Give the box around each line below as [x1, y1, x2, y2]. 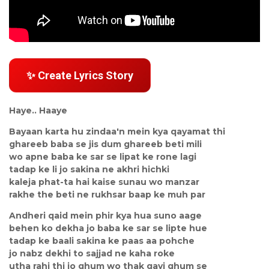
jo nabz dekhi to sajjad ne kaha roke [9, 247, 175, 259]
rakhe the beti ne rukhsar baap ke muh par [9, 189, 205, 200]
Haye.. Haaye [9, 104, 67, 116]
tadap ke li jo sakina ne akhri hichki [9, 163, 169, 175]
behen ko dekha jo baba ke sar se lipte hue [9, 222, 207, 234]
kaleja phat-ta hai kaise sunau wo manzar [9, 176, 199, 187]
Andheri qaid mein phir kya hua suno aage [9, 210, 202, 221]
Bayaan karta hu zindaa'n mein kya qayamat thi [9, 125, 225, 137]
